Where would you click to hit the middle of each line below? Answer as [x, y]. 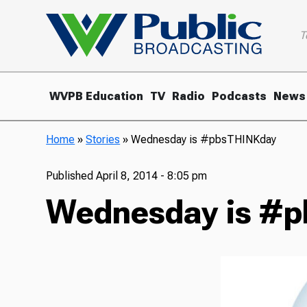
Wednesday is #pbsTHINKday [204, 139]
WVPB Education [97, 96]
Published [71, 175]
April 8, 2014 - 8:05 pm [152, 175]
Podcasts [240, 96]
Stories [103, 139]
